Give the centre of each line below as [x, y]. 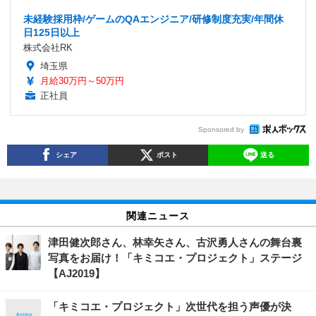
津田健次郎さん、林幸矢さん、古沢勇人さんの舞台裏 [175, 243]
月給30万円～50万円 [82, 81]
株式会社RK [48, 48]
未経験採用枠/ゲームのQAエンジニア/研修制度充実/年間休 [153, 19]
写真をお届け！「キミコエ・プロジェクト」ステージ [175, 258]
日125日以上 [51, 33]
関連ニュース [158, 215]
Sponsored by [221, 129]
